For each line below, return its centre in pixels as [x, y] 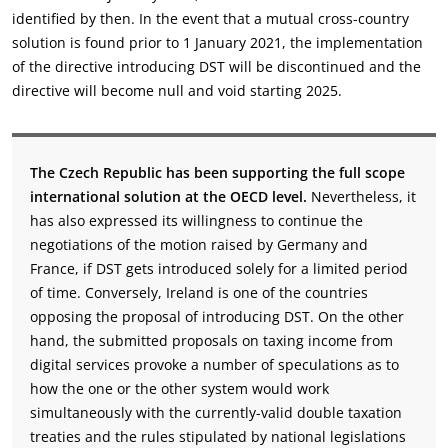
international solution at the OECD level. [168, 196]
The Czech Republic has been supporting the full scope [217, 172]
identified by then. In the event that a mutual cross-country [210, 18]
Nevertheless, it [361, 196]
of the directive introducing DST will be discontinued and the [216, 66]
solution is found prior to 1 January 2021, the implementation [217, 42]
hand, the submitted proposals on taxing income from [211, 340]
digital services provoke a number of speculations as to [214, 364]
